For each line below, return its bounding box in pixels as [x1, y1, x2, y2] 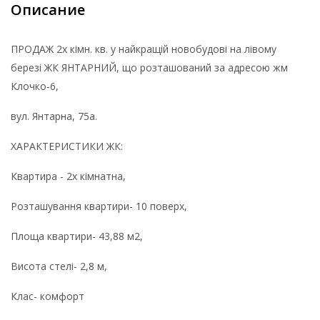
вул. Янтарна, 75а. [11, 109, 97, 123]
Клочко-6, [11, 79, 61, 93]
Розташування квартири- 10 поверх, [11, 199, 187, 213]
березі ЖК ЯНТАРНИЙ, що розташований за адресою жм [11, 60, 288, 74]
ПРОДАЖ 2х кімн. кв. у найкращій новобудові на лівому [11, 41, 276, 56]
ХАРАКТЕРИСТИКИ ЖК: [11, 139, 123, 153]
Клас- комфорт [11, 289, 87, 303]
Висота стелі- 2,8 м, [11, 259, 113, 273]
